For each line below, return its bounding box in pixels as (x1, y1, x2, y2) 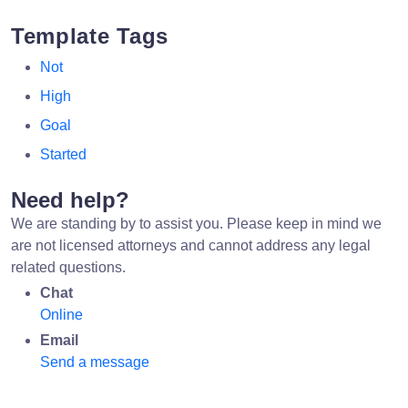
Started (40, 147, 87, 163)
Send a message (40, 354, 149, 371)
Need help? (11, 188, 129, 213)
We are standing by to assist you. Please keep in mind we (11, 216, 382, 232)
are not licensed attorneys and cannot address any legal (11, 238, 371, 254)
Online (40, 307, 83, 323)
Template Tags (11, 24, 169, 49)
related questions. (11, 260, 126, 276)
